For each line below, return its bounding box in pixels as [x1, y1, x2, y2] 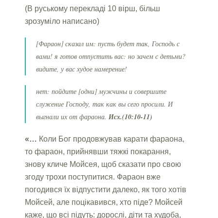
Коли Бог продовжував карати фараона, [37, 134, 185, 143]
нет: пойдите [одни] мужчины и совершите [36, 86, 167, 96]
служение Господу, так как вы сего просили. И [36, 99, 173, 109]
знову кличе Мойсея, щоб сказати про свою [25, 160, 182, 168]
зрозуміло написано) [25, 17, 100, 25]
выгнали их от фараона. [36, 111, 109, 121]
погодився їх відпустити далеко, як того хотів [25, 185, 187, 194]
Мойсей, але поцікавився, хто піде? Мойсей [25, 198, 183, 206]
